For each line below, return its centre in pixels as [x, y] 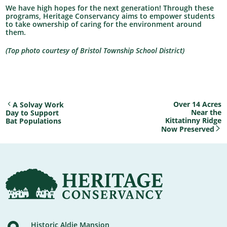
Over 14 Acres [197, 104]
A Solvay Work [39, 105]
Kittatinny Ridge [193, 120]
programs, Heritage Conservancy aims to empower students [110, 16]
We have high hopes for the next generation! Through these [110, 8]
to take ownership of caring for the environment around [104, 24]
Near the [206, 112]
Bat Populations [34, 121]
